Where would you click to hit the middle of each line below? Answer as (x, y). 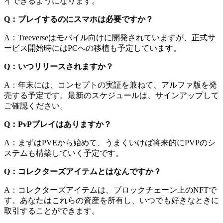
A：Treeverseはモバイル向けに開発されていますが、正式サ (110, 38)
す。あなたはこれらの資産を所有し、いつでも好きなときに (111, 201)
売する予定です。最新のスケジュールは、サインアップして (111, 96)
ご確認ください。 (36, 106)
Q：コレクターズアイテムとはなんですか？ (83, 172)
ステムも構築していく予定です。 (64, 153)
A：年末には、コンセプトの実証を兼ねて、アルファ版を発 (111, 85)
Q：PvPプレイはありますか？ (58, 124)
